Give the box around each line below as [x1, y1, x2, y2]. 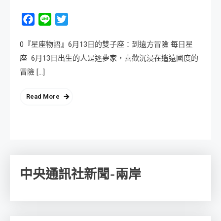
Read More [26, 93, 60, 101]
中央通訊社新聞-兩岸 [20, 166, 141, 184]
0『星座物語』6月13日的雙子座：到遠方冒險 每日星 [20, 40, 193, 49]
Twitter [68, 14, 92, 24]
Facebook [35, 14, 69, 24]
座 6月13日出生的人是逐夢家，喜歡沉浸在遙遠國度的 [20, 54, 198, 63]
